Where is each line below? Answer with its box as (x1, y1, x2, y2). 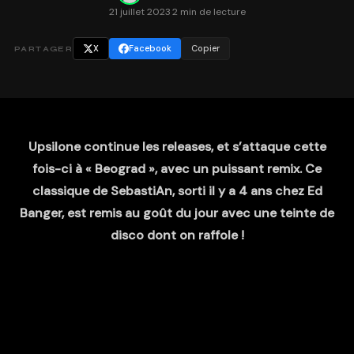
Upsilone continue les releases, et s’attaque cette (28, 138, 326, 155)
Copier (191, 43, 220, 54)
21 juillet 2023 (108, 6, 171, 18)
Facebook (129, 43, 172, 54)
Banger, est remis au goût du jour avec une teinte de (20, 205, 334, 221)
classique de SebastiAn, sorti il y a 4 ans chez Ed (32, 183, 322, 199)
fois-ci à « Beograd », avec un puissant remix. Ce (32, 160, 322, 177)
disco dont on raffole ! (110, 227, 244, 243)
